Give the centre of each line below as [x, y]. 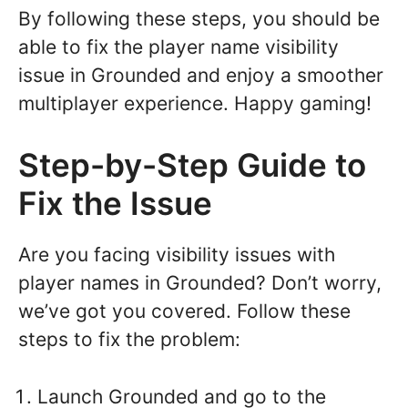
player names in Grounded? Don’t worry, [200, 283]
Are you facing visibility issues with [177, 255]
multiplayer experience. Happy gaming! [195, 103]
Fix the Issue [115, 204]
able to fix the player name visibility [178, 46]
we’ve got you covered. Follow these [184, 311]
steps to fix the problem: [129, 340]
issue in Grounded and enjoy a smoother [201, 75]
